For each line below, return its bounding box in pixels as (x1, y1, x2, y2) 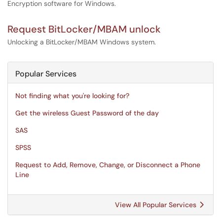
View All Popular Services (115, 200, 198, 209)
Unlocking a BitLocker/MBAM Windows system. (7, 37, 156, 46)
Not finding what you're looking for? (15, 91, 129, 100)
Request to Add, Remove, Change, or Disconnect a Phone (15, 160, 200, 169)
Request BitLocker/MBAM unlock (7, 23, 161, 36)
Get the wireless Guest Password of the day (15, 109, 159, 117)
